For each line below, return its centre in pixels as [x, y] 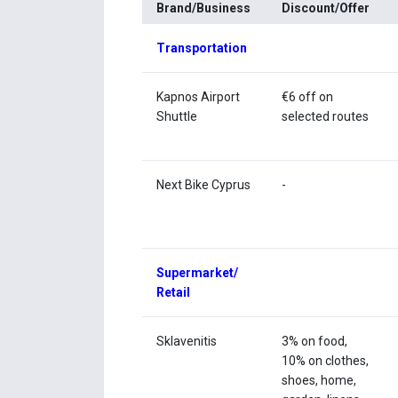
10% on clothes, [326, 361]
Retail [174, 293]
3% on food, [315, 342]
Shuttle [177, 117]
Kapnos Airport [199, 97]
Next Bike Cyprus [204, 185]
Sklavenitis [187, 342]
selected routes [326, 117]
